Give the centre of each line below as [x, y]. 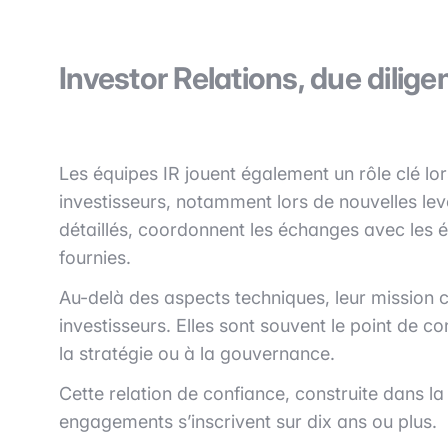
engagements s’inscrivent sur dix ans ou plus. [248, 421]
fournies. [95, 257]
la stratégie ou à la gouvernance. [197, 353]
